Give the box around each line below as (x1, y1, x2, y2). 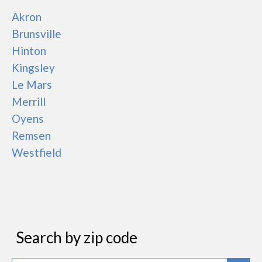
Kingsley (12, 61, 55, 74)
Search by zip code (16, 228, 137, 247)
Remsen (12, 129, 51, 142)
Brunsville (12, 27, 61, 40)
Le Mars (12, 78, 52, 91)
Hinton (12, 44, 46, 57)
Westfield (12, 146, 61, 159)
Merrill (12, 95, 46, 108)
